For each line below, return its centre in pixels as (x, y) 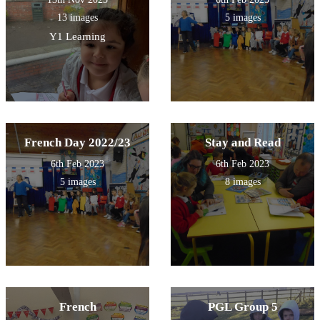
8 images (242, 181)
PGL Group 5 (242, 306)
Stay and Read (242, 142)
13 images (77, 17)
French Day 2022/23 (77, 142)
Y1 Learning (77, 36)
